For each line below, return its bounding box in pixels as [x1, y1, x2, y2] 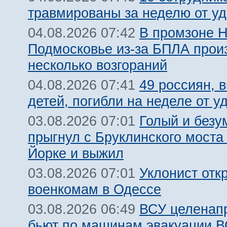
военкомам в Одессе [28, 181, 161, 197]
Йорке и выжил [28, 145, 124, 161]
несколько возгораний [28, 57, 167, 73]
